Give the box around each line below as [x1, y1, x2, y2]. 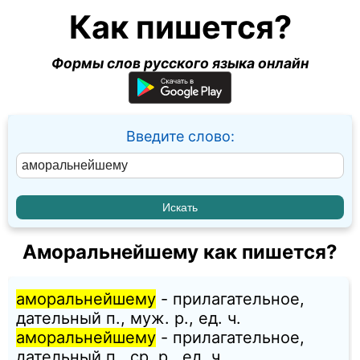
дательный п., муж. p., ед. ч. [16, 309, 241, 329]
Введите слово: [125, 128, 235, 145]
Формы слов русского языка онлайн [51, 55, 309, 72]
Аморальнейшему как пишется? [22, 240, 337, 264]
